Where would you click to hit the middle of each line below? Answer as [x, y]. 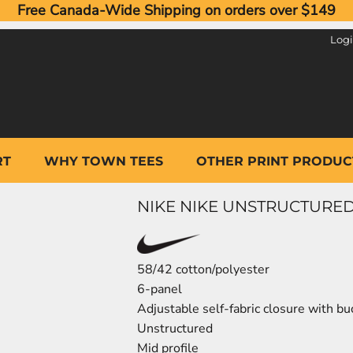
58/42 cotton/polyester [203, 270]
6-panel [160, 290]
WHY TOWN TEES [103, 161]
